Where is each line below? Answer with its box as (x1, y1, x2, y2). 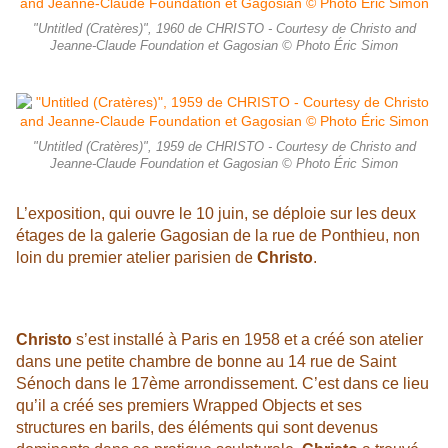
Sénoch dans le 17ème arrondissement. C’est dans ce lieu (16, 375, 429, 393)
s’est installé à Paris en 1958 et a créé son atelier (72, 331, 423, 349)
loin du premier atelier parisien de (16, 249, 253, 267)
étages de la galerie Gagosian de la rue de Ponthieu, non (16, 227, 420, 245)
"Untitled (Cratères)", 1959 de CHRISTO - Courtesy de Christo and (32, 140, 416, 155)
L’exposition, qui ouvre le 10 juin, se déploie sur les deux (16, 205, 416, 223)
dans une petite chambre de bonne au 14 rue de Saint (16, 353, 396, 371)
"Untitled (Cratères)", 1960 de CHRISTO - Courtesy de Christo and (32, 22, 416, 37)
